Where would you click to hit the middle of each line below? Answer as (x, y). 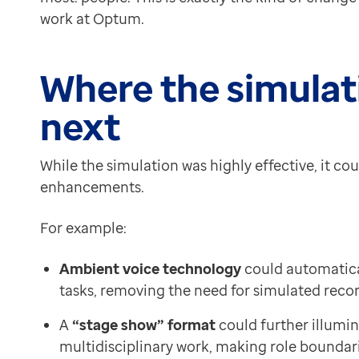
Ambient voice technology (150, 268)
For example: (85, 227)
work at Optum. (94, 18)
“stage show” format (144, 324)
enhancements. (94, 186)
